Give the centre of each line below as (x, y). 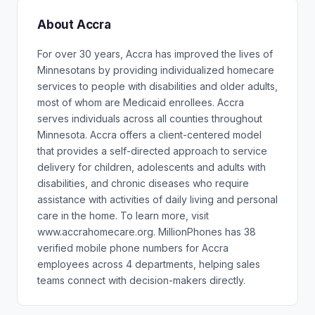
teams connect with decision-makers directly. (141, 280)
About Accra (74, 25)
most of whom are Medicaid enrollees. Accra (141, 102)
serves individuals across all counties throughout (150, 118)
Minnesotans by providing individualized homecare (156, 70)
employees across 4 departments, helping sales (149, 264)
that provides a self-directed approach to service (152, 151)
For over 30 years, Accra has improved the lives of (155, 54)
